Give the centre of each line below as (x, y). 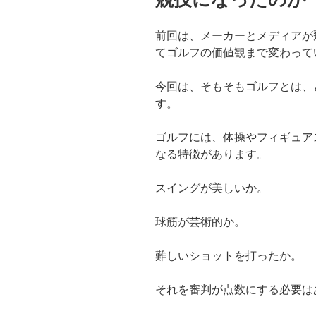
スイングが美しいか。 (212, 188)
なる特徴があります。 (212, 154)
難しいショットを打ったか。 (229, 256)
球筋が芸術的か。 (200, 222)
